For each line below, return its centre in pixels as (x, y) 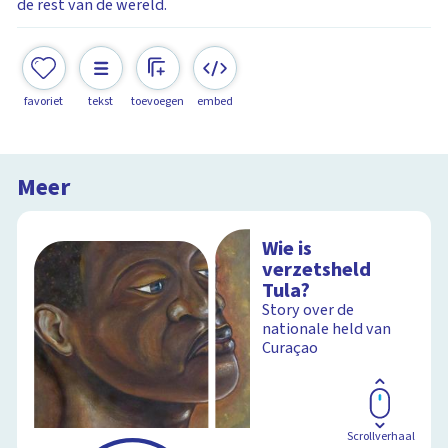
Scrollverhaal (380, 436)
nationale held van (327, 328)
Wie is (287, 248)
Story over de (308, 309)
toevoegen (158, 102)
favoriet (44, 102)
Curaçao (290, 347)
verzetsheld (317, 269)
